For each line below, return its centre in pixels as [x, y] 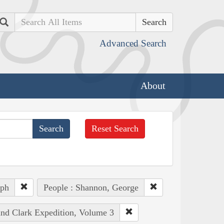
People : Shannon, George [91, 187]
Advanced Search [133, 43]
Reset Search [115, 128]
